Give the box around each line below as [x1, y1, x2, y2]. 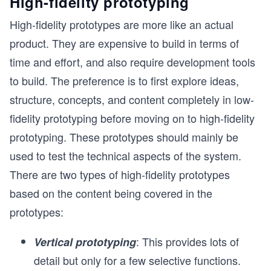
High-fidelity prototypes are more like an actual [10, 16, 233, 33]
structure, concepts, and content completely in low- [10, 91, 254, 108]
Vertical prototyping [34, 234, 136, 250]
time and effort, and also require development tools [10, 54, 255, 70]
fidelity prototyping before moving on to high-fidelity [10, 110, 255, 126]
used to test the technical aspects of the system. [10, 148, 241, 164]
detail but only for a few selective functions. [34, 252, 241, 269]
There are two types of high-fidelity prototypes [10, 166, 230, 183]
